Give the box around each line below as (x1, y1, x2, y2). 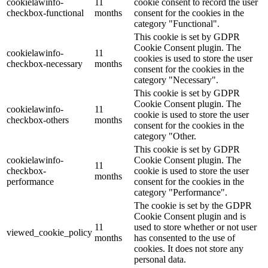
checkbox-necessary (7, 59, 83, 69)
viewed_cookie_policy (7, 227, 92, 238)
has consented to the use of (134, 233, 235, 243)
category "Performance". (134, 187, 227, 198)
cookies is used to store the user (134, 53, 252, 64)
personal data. (134, 254, 186, 265)
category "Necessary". (134, 75, 218, 86)
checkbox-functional (7, 8, 84, 19)
